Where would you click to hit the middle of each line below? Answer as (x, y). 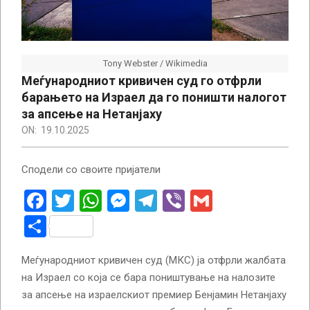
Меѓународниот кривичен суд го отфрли (142, 80)
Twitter (108, 200)
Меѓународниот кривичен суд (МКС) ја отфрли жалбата (154, 260)
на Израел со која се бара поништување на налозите (148, 277)
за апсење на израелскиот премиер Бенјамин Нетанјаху (154, 294)
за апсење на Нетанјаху (92, 113)
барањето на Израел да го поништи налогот (154, 97)
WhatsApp (152, 200)
